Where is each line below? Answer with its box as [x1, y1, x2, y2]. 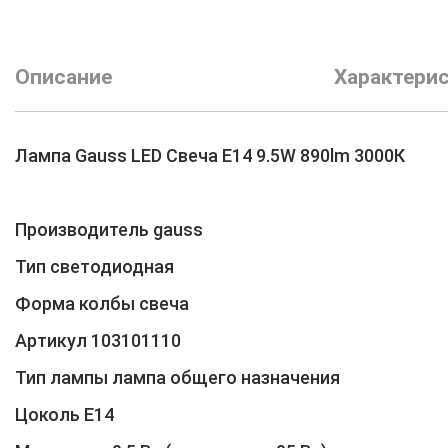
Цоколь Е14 [15, 403, 114, 425]
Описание [15, 64, 112, 89]
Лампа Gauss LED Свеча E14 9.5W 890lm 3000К [15, 144, 405, 166]
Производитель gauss [15, 218, 203, 240]
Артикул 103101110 [15, 329, 181, 351]
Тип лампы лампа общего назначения [15, 366, 340, 388]
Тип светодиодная [15, 255, 174, 277]
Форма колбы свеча [15, 292, 189, 314]
